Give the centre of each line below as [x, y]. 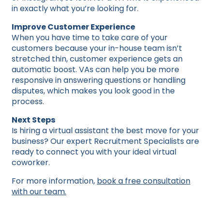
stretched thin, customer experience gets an [97, 59]
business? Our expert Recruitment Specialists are [105, 141]
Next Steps [33, 120]
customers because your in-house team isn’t [97, 48]
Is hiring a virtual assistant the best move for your [105, 130]
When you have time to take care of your [90, 37]
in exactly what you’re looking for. [75, 8]
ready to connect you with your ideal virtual [94, 152]
